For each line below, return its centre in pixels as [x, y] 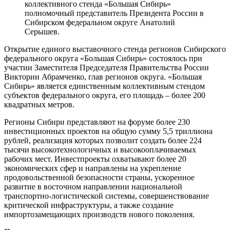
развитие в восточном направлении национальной [93, 186]
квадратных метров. [39, 104]
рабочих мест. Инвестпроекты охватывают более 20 [95, 159]
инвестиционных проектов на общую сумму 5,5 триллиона [108, 131]
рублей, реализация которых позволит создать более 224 [103, 140]
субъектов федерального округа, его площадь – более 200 [105, 95]
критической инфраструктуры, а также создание [89, 205]
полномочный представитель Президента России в [114, 13]
